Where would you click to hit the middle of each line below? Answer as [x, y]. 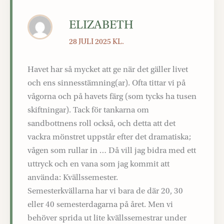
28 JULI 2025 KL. [97, 41]
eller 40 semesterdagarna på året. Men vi [100, 204]
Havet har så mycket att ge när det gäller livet [108, 69]
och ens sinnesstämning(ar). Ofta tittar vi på [106, 82]
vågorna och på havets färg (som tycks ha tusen [112, 96]
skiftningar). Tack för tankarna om [88, 109]
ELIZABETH [101, 25]
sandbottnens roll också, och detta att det [101, 123]
